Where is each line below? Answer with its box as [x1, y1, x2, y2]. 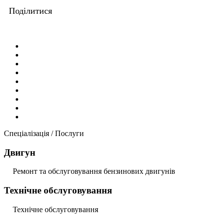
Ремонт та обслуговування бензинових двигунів [13, 167, 175, 176]
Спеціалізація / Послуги [4, 129, 84, 137]
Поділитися [9, 6, 52, 16]
